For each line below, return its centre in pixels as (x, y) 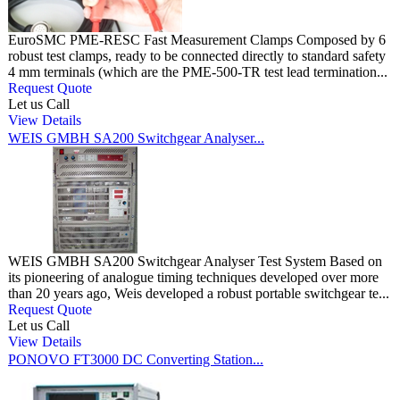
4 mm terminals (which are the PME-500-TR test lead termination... (198, 72)
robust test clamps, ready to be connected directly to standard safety (197, 56)
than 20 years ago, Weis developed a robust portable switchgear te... (199, 294)
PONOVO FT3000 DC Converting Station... (136, 360)
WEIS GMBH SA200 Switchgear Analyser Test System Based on (195, 262)
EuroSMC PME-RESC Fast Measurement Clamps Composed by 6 (197, 40)
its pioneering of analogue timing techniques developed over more (193, 278)
